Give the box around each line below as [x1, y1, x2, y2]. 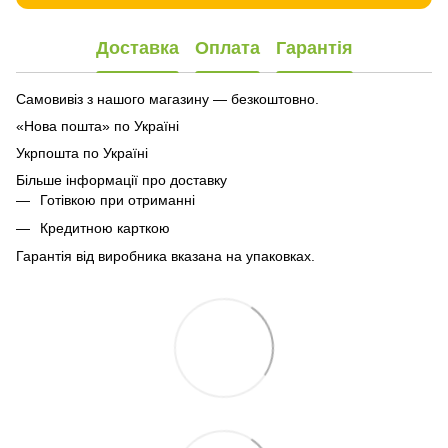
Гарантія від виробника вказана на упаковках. [16, 248, 315, 265]
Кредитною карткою [40, 219, 170, 236]
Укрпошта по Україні [16, 144, 148, 161]
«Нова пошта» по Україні [16, 117, 183, 134]
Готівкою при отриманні [40, 191, 195, 208]
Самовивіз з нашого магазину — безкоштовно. [16, 90, 319, 107]
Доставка [95, 38, 179, 59]
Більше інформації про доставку [16, 171, 227, 188]
